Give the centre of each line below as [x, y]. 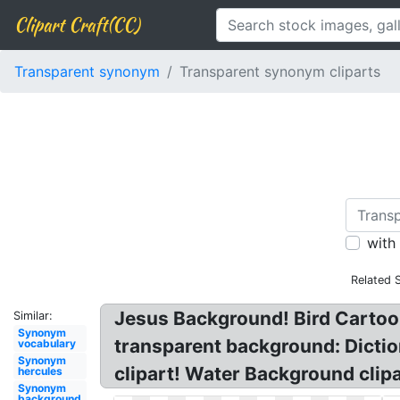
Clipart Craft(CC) [77, 25]
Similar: [33, 316]
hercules [40, 371]
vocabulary [46, 343]
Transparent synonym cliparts [280, 71]
